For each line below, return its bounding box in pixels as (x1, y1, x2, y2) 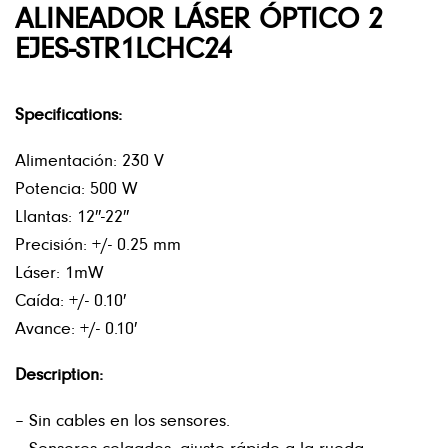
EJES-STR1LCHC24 (15, 28, 232, 65)
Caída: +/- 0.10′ (15, 288, 126, 310)
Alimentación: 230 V (15, 148, 164, 170)
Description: (15, 362, 103, 384)
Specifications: (15, 102, 122, 124)
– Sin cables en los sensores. (15, 408, 230, 430)
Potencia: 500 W (15, 176, 137, 198)
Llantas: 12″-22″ (15, 204, 129, 226)
